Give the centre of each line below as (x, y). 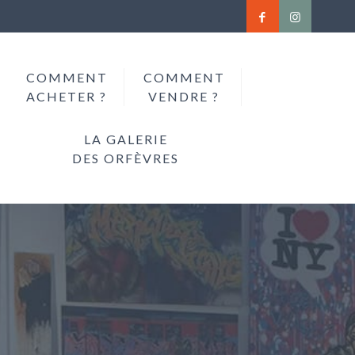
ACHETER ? (67, 96)
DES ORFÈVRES (126, 158)
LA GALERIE (126, 139)
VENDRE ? (184, 96)
